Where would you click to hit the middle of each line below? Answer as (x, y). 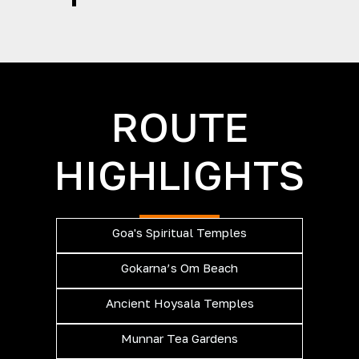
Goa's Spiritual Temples (179, 232)
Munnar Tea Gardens (179, 338)
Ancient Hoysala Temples (179, 303)
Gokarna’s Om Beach (179, 267)
